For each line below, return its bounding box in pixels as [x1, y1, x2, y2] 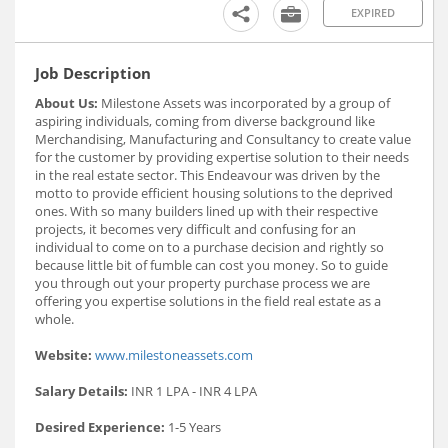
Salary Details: [35, 382, 131, 401]
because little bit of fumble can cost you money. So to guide [35, 256, 388, 275]
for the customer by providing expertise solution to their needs [35, 148, 409, 167]
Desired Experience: [35, 418, 168, 437]
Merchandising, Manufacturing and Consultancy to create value [35, 130, 411, 149]
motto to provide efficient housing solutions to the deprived [35, 184, 393, 203]
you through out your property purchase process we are [35, 274, 370, 293]
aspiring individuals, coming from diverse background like [35, 112, 375, 131]
